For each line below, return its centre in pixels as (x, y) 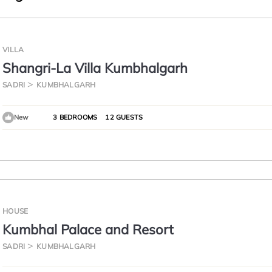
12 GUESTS (123, 117)
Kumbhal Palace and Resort (88, 229)
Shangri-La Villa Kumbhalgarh (95, 68)
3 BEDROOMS (75, 117)
